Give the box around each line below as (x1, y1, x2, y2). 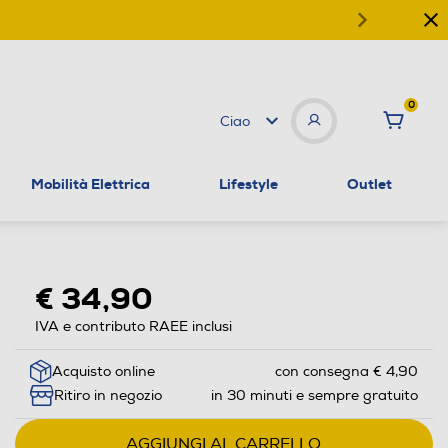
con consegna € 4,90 (274, 363, 418, 381)
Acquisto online (51, 363, 155, 381)
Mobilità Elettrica (31, 174, 151, 193)
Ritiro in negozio (53, 387, 162, 405)
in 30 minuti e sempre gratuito (210, 387, 418, 405)
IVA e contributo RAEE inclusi (34, 317, 232, 335)
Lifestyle (218, 174, 278, 193)
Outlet (346, 174, 392, 193)
